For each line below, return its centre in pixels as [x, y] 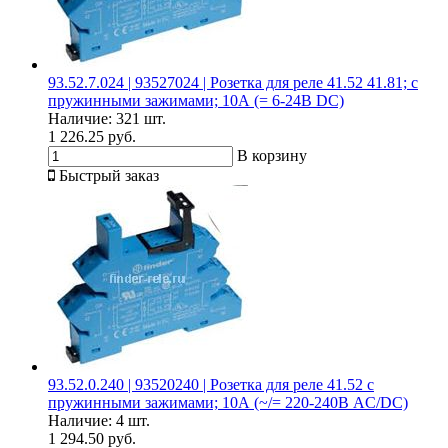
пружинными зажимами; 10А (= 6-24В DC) [196, 100]
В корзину [272, 155]
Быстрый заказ [109, 175]
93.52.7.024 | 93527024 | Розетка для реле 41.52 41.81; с [233, 82]
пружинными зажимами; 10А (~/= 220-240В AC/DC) [228, 402]
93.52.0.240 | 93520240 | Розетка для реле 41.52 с [211, 384]
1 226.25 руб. [92, 136]
